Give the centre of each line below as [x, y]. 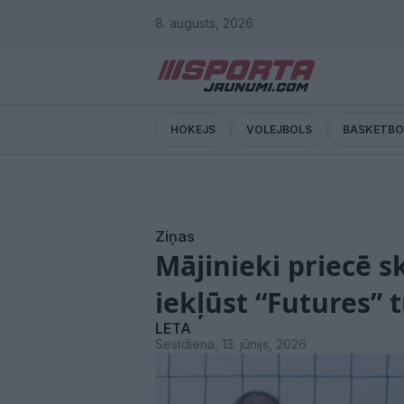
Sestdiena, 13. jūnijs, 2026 [231, 344]
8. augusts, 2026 [204, 23]
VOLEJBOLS [279, 130]
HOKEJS [193, 130]
